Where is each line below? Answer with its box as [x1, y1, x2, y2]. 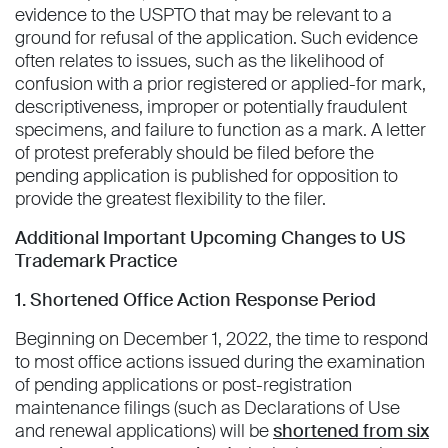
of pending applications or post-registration [15, 373, 352, 398]
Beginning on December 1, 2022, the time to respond [15, 327, 428, 352]
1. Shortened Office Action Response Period [15, 288, 376, 313]
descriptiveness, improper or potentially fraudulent [15, 95, 407, 120]
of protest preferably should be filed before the [15, 141, 374, 166]
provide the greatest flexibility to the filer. [15, 187, 326, 212]
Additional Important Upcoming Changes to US [15, 226, 406, 251]
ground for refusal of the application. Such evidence [15, 26, 418, 51]
